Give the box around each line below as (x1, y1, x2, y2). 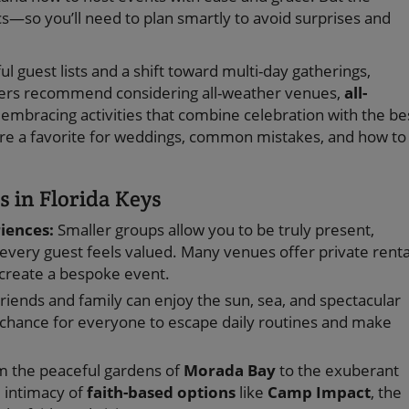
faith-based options (87, 382, 236, 404)
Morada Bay (184, 360, 276, 382)
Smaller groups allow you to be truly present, (54, 219, 374, 241)
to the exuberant (276, 360, 399, 382)
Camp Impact (267, 382, 371, 404)
